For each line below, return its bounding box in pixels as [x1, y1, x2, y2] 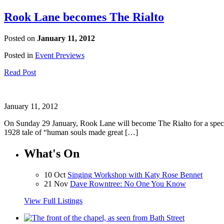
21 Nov [44, 179, 68, 188]
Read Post [4, 67, 36, 76]
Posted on [4, 33, 37, 42]
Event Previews [35, 50, 84, 59]
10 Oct [44, 170, 65, 179]
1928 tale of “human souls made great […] [4, 127, 138, 136]
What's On [24, 146, 79, 160]
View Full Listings [24, 196, 82, 205]
